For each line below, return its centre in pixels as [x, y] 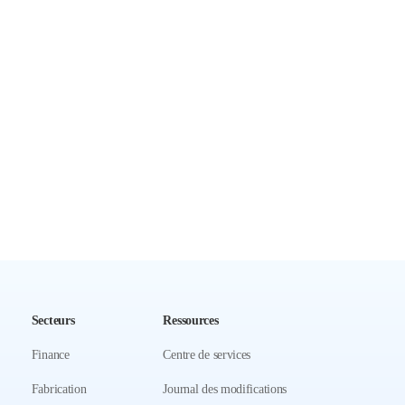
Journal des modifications [225, 390]
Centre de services [207, 355]
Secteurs [53, 321]
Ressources [191, 321]
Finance [50, 355]
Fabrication [59, 390]
